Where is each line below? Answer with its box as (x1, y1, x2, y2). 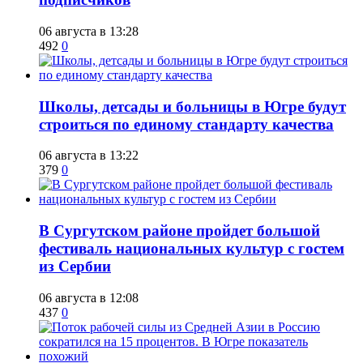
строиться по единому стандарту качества (39, 115, 334, 133)
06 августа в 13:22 (39, 148, 139, 163)
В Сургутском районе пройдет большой (39, 222, 320, 240)
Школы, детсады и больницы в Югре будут (39, 97, 346, 115)
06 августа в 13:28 (39, 23, 139, 38)
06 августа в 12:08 (39, 290, 139, 305)
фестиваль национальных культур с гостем (39, 240, 344, 258)
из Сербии (39, 258, 111, 275)
